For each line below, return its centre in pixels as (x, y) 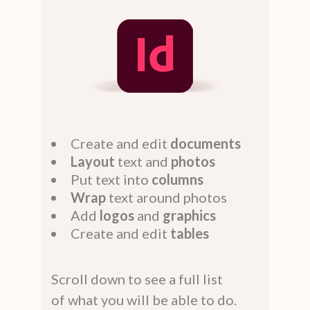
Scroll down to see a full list (137, 279)
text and (143, 161)
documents (206, 143)
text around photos (166, 197)
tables (190, 233)
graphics (189, 215)
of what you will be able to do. (144, 299)
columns (177, 179)
